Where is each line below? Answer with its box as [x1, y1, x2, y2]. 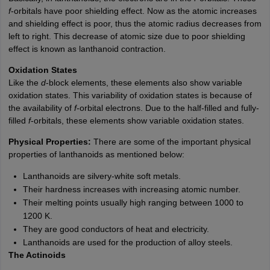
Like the [8, 77, 41, 87]
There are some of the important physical [93, 136, 251, 146]
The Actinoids [8, 250, 66, 260]
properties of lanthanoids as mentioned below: [8, 149, 184, 159]
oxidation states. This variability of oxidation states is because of [8, 90, 252, 100]
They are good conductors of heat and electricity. [22, 224, 209, 234]
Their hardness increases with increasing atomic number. [22, 184, 240, 194]
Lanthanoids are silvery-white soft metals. [22, 171, 181, 181]
